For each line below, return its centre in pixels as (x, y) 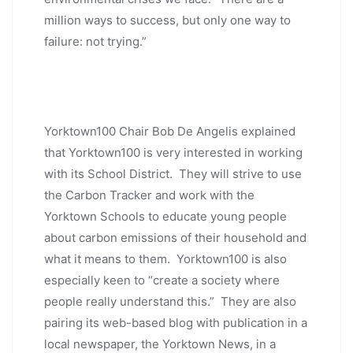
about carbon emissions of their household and (175, 238)
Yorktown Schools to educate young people (165, 217)
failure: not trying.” (95, 42)
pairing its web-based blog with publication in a (176, 323)
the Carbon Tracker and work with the (149, 195)
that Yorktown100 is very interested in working (173, 153)
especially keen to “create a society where (162, 281)
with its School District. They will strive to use (173, 174)
